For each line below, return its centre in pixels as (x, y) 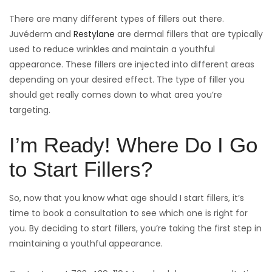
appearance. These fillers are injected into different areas (132, 65)
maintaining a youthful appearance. (86, 244)
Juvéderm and (41, 34)
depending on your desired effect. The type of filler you (127, 80)
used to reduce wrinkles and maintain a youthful (112, 49)
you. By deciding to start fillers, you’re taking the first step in (135, 229)
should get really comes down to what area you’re (116, 95)
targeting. (30, 110)
